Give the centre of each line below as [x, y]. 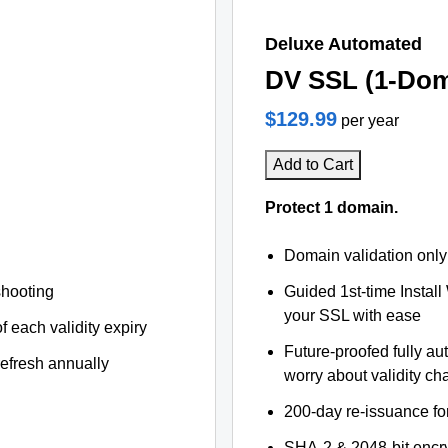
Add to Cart [313, 164]
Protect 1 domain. [331, 207]
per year [370, 120]
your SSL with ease [353, 315]
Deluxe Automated [343, 44]
